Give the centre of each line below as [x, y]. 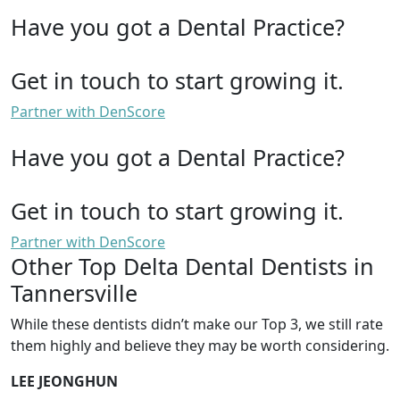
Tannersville [74, 292]
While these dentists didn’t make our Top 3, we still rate [197, 324]
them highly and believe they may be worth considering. [200, 345]
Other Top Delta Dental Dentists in [192, 266]
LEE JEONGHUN [64, 381]
